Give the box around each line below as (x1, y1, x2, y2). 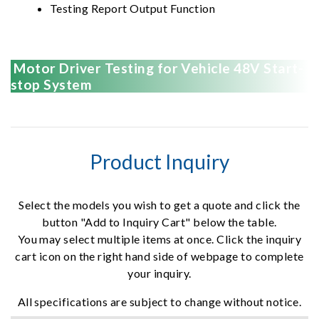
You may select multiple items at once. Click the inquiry (17, 232, 302, 246)
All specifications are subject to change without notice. (17, 295, 302, 308)
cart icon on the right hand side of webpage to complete (15, 249, 304, 263)
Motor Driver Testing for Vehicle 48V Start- (11, 60, 304, 76)
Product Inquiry (90, 150, 229, 174)
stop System (11, 76, 93, 93)
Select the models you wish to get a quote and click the (19, 198, 300, 211)
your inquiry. (127, 266, 192, 280)
